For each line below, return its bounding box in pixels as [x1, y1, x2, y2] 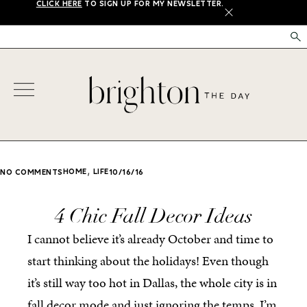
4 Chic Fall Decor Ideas [54, 203, 253, 229]
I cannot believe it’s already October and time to [27, 229, 273, 248]
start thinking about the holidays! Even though [27, 251, 269, 270]
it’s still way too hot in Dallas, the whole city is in [27, 273, 277, 292]
